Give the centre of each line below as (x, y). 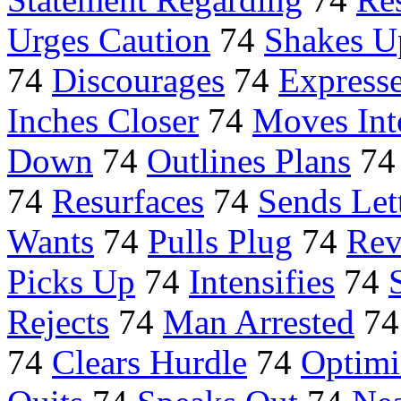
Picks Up (71, 282)
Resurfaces (128, 201)
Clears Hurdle (149, 363)
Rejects (58, 322)
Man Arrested (259, 322)
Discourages (138, 81)
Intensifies (262, 282)
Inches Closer (103, 121)
